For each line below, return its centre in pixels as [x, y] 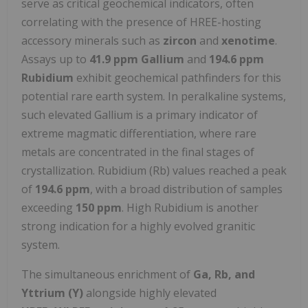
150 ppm [99, 208]
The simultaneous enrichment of [107, 275]
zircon [180, 41]
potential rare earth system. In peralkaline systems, [154, 97]
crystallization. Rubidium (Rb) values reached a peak [154, 171]
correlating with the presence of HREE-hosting [141, 22]
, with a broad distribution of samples [186, 189]
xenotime [248, 41]
